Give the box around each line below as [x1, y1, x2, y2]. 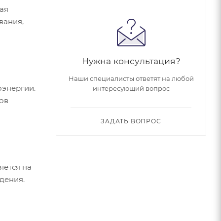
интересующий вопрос [92, 84, 170, 92]
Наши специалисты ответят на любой [68, 74, 194, 82]
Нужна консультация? [81, 55, 181, 66]
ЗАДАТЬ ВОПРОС [101, 117, 161, 125]
